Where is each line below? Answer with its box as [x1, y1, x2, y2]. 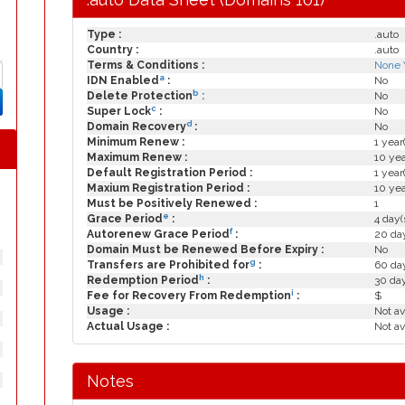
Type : [87, 28, 121, 41]
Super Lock [87, 105, 151, 118]
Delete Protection [87, 89, 193, 102]
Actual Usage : [87, 320, 169, 333]
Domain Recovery [87, 120, 186, 133]
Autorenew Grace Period [87, 228, 230, 240]
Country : [87, 43, 138, 56]
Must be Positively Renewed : [87, 197, 257, 210]
